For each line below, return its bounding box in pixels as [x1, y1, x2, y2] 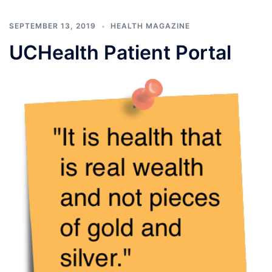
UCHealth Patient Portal [9, 41, 231, 64]
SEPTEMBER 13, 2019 [9, 21, 96, 30]
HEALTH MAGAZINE [110, 21, 190, 30]
